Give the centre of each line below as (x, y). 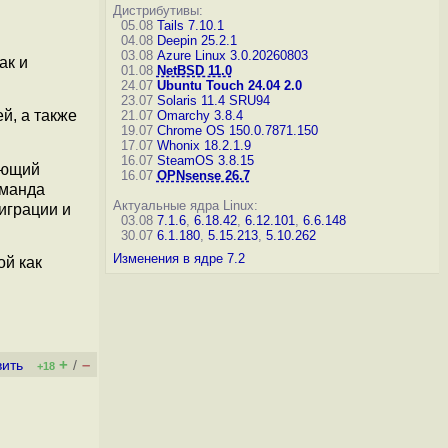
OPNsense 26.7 (203, 175)
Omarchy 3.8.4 (199, 115)
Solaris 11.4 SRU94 (213, 100)
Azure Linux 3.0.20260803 (232, 55)
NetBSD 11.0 (194, 70)
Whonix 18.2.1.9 (203, 145)
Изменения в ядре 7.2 (178, 258)
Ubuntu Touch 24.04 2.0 (229, 85)
